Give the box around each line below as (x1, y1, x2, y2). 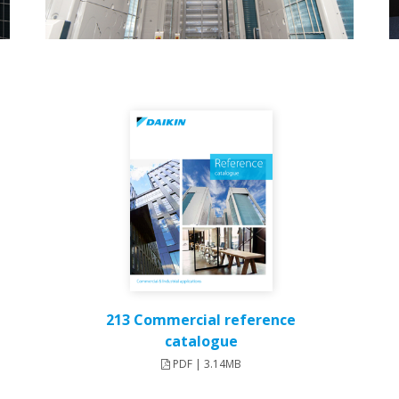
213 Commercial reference (106, 310, 297, 330)
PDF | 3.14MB (169, 356, 241, 372)
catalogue (164, 331, 238, 352)
